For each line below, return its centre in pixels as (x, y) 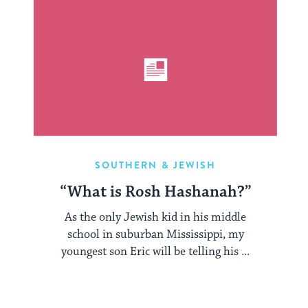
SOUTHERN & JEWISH (155, 165)
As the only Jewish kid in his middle (155, 217)
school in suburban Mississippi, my (155, 234)
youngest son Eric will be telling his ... (155, 251)
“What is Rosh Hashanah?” (155, 192)
